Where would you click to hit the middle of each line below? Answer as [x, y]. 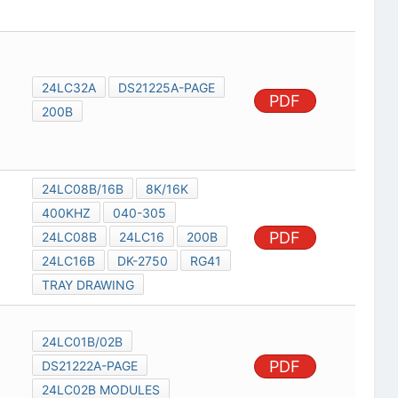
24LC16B [68, 261]
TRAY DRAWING [88, 285]
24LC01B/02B [82, 342]
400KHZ [66, 213]
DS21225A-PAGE [166, 88]
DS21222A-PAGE [89, 366]
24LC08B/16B [82, 189]
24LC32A [68, 88]
